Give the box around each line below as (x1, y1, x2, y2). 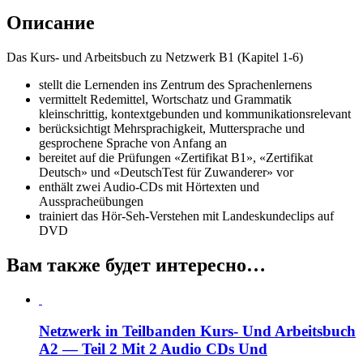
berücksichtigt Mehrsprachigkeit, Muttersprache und (39, 122, 305, 136)
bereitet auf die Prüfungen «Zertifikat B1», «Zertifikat (39, 151, 313, 165)
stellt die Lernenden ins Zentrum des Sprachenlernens (39, 78, 312, 92)
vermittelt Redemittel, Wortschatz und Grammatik (39, 92, 292, 107)
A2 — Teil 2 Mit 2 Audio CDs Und (39, 340, 267, 357)
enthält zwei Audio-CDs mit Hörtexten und (39, 180, 259, 194)
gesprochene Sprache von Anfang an (39, 136, 227, 151)
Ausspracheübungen (39, 194, 143, 209)
